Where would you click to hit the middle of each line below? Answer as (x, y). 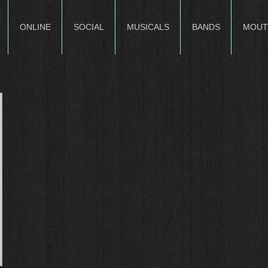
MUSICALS (148, 27)
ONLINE (35, 27)
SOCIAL (89, 27)
